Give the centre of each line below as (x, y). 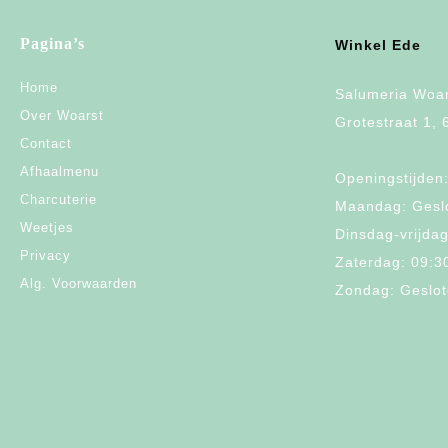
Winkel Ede (378, 44)
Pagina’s (52, 44)
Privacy (45, 256)
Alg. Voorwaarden (78, 284)
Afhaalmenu (59, 172)
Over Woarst (62, 116)
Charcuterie (58, 200)
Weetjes (47, 228)
